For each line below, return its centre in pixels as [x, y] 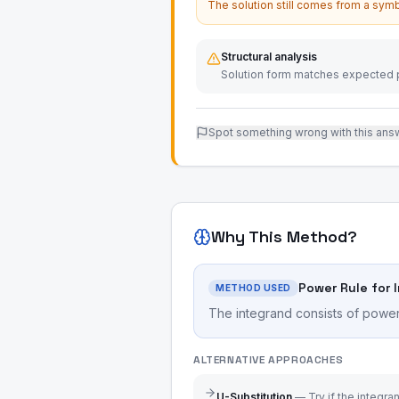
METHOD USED [253, 287]
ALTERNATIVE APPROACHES [269, 360]
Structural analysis [269, 57]
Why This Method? [284, 236]
